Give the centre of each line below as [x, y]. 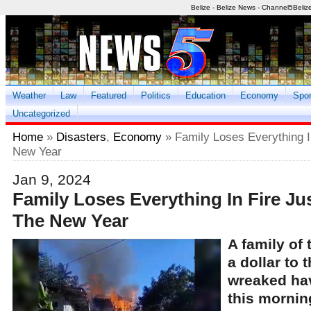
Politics [156, 95]
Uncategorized [41, 114]
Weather [29, 95]
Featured [109, 95]
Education [205, 95]
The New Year [70, 221]
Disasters [81, 137]
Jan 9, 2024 [52, 179]
